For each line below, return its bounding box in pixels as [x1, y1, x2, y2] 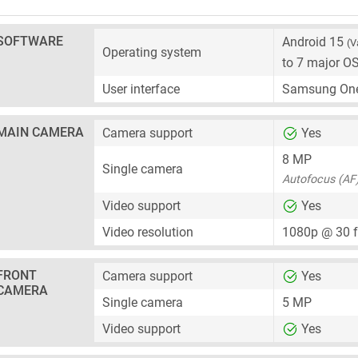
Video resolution [102, 225, 193, 240]
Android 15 [282, 34, 347, 50]
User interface [102, 82, 180, 97]
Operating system [102, 45, 201, 60]
